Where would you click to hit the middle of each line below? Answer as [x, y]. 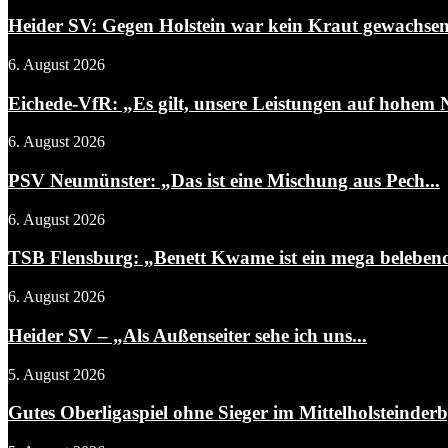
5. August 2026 [56, 374]
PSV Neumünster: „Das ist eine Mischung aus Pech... [224, 180]
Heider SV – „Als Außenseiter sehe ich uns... [187, 335]
